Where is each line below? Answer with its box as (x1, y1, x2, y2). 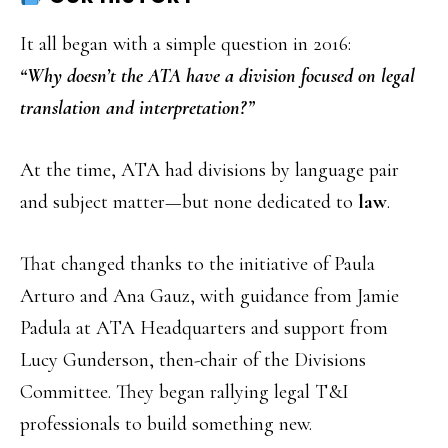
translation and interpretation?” (20, 96, 254, 120)
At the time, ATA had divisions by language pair (20, 158, 399, 182)
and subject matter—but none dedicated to (20, 190, 358, 214)
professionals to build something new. (20, 412, 312, 436)
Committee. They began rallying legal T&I (20, 380, 349, 404)
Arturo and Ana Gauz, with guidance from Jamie (20, 284, 399, 308)
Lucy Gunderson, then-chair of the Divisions (20, 348, 366, 372)
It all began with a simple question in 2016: (20, 32, 351, 56)
